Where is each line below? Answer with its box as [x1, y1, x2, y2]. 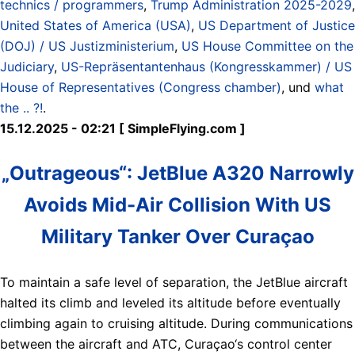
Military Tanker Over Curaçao [40, 224, 315, 248]
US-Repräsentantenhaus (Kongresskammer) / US [61, 58, 352, 74]
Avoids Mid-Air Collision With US [24, 193, 331, 216]
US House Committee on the [181, 37, 353, 54]
